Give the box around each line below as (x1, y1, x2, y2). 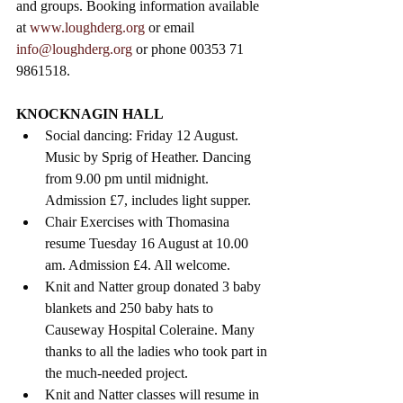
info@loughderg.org (16, 41, 136, 58)
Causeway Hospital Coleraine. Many (45, 322, 258, 338)
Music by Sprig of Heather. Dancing (45, 149, 255, 166)
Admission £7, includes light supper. (45, 193, 251, 209)
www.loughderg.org (30, 20, 145, 36)
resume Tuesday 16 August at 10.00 (45, 236, 252, 252)
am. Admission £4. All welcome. (45, 257, 230, 273)
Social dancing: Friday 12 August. (45, 128, 242, 144)
